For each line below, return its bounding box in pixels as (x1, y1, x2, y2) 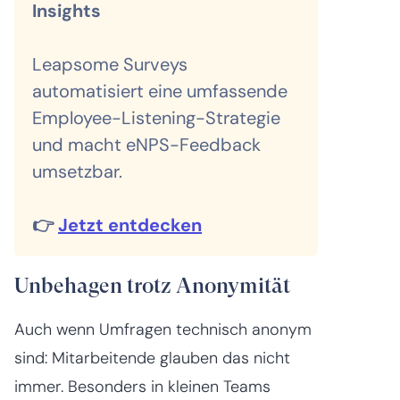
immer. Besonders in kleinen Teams (14, 375, 271, 397)
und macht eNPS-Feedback (32, 132, 261, 156)
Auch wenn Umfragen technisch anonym (14, 318, 312, 340)
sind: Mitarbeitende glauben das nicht (14, 346, 290, 369)
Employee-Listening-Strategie (32, 105, 280, 129)
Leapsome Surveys (32, 52, 187, 76)
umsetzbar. (32, 159, 122, 183)
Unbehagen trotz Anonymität (14, 272, 290, 298)
